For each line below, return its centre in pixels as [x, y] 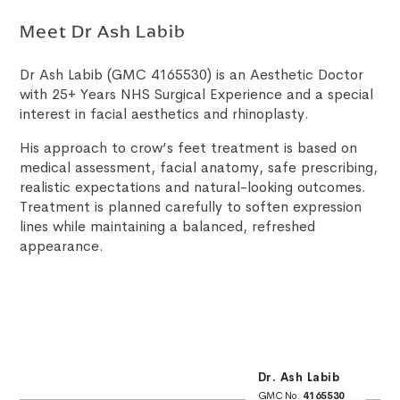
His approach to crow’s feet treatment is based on [189, 148]
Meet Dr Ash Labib [103, 32]
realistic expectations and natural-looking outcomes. [193, 187]
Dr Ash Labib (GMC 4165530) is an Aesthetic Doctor [192, 75]
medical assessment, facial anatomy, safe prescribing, [199, 168]
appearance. [62, 246]
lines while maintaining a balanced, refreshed [168, 227]
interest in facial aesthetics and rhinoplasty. [165, 114]
